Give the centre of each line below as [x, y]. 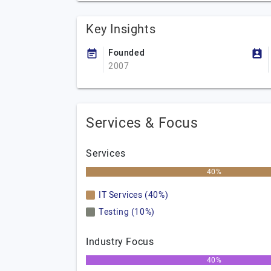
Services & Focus [142, 123]
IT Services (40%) [134, 195]
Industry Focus [120, 242]
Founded [127, 53]
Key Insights [121, 29]
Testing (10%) [127, 212]
